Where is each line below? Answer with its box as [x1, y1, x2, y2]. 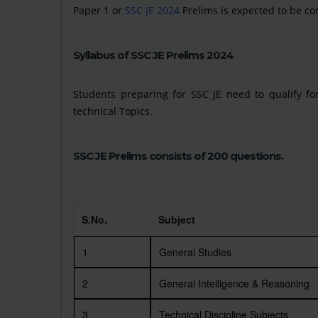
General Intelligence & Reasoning [159, 276, 309, 290]
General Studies [159, 245, 231, 259]
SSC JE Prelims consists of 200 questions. [73, 149, 283, 163]
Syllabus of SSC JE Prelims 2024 [73, 48, 234, 62]
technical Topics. [73, 104, 153, 118]
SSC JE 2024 [125, 4, 180, 17]
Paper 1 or [73, 4, 125, 17]
